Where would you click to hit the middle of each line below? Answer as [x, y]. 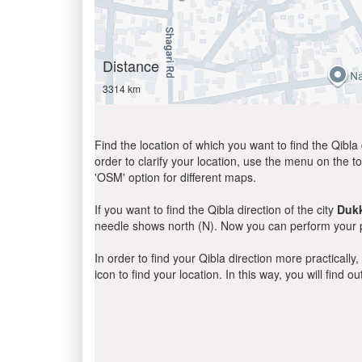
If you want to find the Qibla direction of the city [216, 209]
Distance [131, 65]
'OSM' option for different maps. [175, 177]
